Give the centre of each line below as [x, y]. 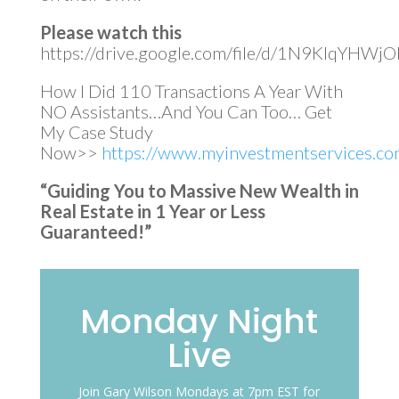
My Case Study [96, 131]
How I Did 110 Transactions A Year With [191, 90]
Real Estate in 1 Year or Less [152, 211]
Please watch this [110, 32]
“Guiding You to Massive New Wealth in [199, 190]
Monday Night [199, 321]
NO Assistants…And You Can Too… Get [186, 111]
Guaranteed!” [95, 231]
